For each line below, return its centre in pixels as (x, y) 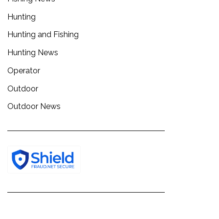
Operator (24, 70)
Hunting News (33, 53)
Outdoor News (34, 107)
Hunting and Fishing (43, 35)
